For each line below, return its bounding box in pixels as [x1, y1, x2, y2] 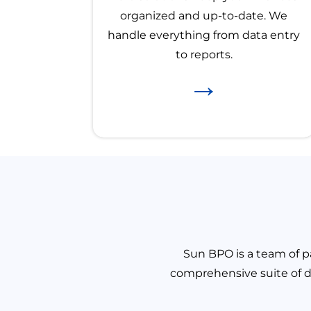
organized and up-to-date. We [120, 9, 288, 23]
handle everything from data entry [108, 28, 301, 42]
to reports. [175, 48, 233, 62]
